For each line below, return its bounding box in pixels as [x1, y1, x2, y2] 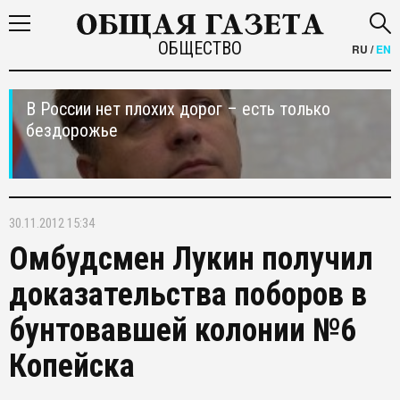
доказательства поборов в [9, 276, 367, 313]
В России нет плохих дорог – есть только [26, 98, 330, 120]
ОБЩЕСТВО [157, 37, 242, 59]
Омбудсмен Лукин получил [9, 240, 373, 278]
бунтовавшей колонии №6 [9, 312, 356, 349]
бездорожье [26, 120, 118, 141]
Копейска [9, 347, 135, 385]
